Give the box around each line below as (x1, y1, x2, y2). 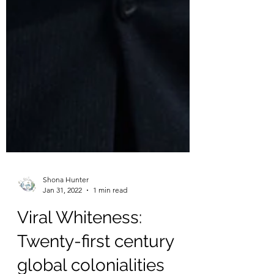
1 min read (93, 219, 127, 228)
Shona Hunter (43, 209, 89, 218)
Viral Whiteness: (17, 241, 142, 261)
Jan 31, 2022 (43, 219, 82, 228)
